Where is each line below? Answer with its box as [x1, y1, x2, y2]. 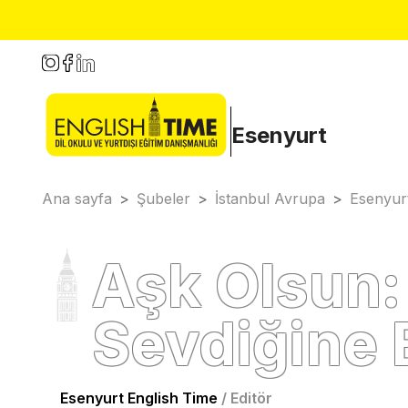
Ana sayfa [42, 189, 112, 208]
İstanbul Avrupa [215, 189, 325, 208]
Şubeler [137, 189, 190, 208]
